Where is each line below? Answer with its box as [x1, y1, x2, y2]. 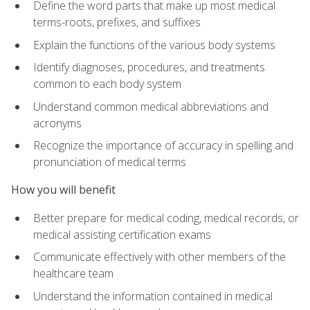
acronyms [33, 115, 82, 131]
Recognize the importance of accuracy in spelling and [33, 138, 293, 154]
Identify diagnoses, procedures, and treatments [33, 60, 265, 75]
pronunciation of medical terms [33, 154, 186, 170]
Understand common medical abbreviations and [33, 98, 268, 114]
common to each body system [33, 76, 181, 92]
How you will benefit [11, 182, 116, 198]
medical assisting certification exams [33, 226, 211, 242]
